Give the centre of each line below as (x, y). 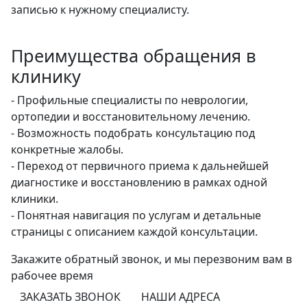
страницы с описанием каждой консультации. (134, 231)
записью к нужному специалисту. (100, 9)
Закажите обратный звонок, (88, 259)
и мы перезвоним (212, 259)
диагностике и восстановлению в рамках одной (139, 182)
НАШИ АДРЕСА (181, 296)
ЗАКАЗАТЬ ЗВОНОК (70, 296)
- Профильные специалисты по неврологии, (130, 100)
